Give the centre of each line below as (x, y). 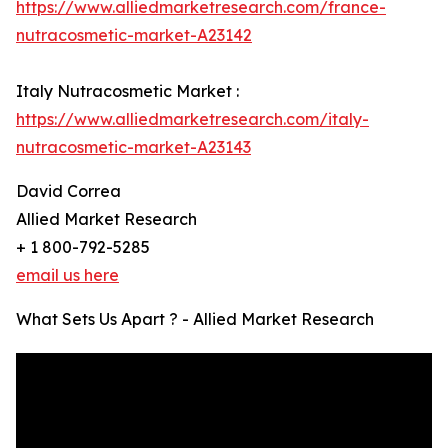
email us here (67, 275)
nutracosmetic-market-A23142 (134, 35)
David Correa (68, 191)
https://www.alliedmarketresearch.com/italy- (192, 119)
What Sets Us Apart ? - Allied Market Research (195, 319)
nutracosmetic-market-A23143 (133, 147)
